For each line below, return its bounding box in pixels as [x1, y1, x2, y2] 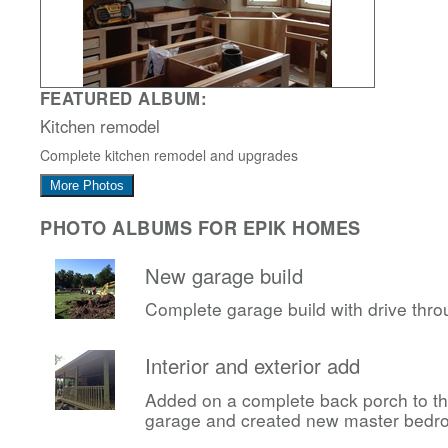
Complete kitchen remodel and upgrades [40, 145, 298, 166]
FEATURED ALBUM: [40, 85, 208, 110]
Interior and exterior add [145, 351, 360, 381]
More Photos [50, 178, 124, 194]
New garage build [145, 260, 303, 290]
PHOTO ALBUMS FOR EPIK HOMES [40, 215, 362, 242]
